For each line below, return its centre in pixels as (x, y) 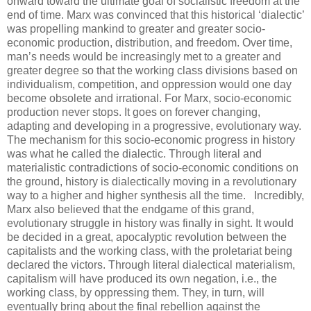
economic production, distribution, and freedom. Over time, (150, 42)
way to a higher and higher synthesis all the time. (128, 195)
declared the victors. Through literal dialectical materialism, (151, 264)
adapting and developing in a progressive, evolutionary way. (154, 126)
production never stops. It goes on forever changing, (134, 112)
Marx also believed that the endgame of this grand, (131, 209)
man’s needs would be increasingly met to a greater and (144, 56)
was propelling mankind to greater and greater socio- (136, 28)
